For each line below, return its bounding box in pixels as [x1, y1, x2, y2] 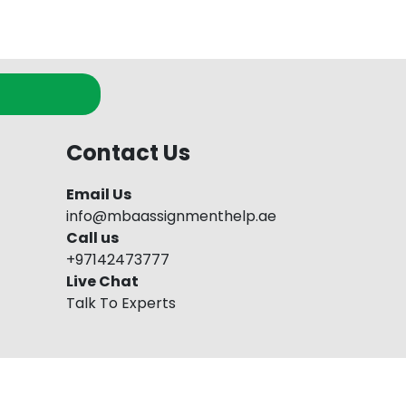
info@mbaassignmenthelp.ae [66, 206, 276, 227]
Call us [66, 227, 119, 249]
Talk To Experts [66, 293, 176, 314]
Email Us [66, 184, 131, 206]
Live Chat [66, 271, 139, 293]
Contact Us [66, 138, 190, 169]
